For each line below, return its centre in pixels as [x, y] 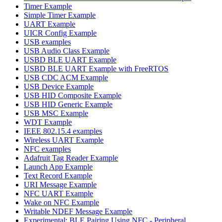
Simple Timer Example [60, 15]
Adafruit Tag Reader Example [71, 158]
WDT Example [48, 122]
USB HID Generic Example [68, 104]
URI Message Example [60, 184]
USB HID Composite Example [73, 95]
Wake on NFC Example [61, 202]
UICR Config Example [60, 33]
